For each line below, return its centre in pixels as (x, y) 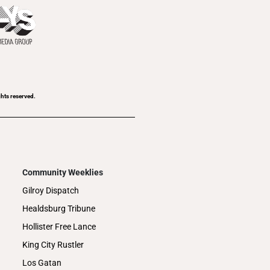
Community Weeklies (63, 172)
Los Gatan (42, 262)
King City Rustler (53, 244)
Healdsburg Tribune (59, 208)
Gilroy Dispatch (51, 190)
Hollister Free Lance (59, 226)
